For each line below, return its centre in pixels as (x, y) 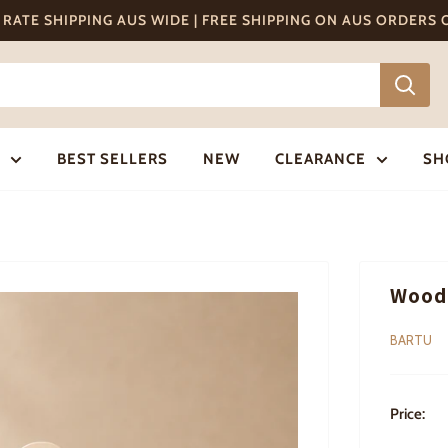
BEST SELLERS (112, 159)
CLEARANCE (320, 159)
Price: (407, 414)
